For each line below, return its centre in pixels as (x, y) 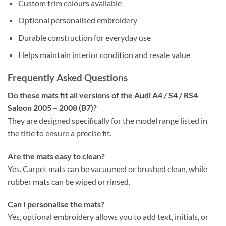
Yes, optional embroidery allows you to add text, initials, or (108, 217)
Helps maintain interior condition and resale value (104, 55)
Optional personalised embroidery (77, 20)
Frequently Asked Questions (68, 78)
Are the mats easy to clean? (56, 156)
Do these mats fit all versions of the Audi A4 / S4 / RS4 (103, 95)
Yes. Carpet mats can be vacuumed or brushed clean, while (107, 168)
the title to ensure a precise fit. (60, 133)
